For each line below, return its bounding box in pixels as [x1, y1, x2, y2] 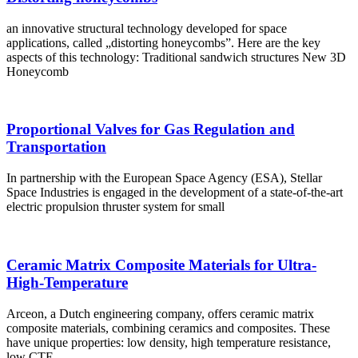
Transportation [6, 138, 106, 156]
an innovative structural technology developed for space [6, 21, 287, 35]
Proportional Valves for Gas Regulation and [6, 121, 295, 138]
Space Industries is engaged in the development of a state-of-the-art [6, 185, 343, 200]
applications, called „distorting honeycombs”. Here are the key [6, 35, 320, 50]
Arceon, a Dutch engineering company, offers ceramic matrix [6, 306, 314, 320]
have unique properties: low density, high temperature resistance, [6, 335, 331, 349]
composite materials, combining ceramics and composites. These [6, 320, 330, 335]
